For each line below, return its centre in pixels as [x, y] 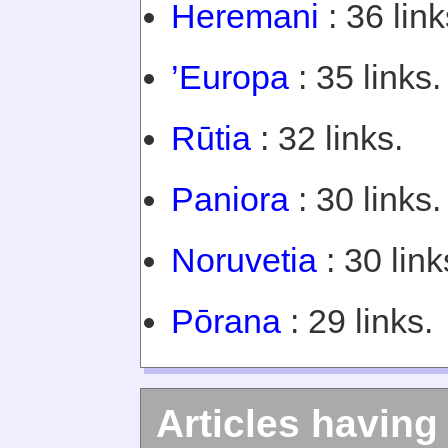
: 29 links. [357, 321]
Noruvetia [244, 260]
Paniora [230, 199]
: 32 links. [327, 138]
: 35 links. [365, 77]
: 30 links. [365, 199]
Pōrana [226, 321]
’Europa [230, 77]
